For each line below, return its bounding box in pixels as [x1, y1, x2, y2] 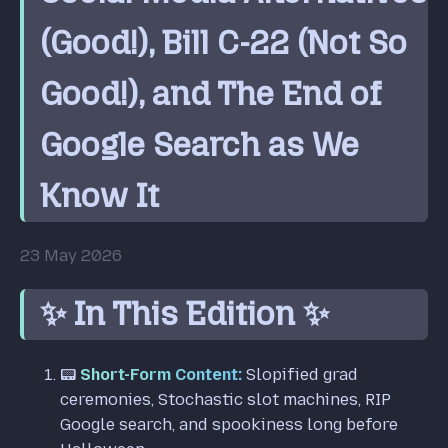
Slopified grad [242, 364, 358, 384]
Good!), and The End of [40, 74, 381, 113]
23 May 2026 [20, 246, 122, 266]
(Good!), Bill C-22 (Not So [40, 23, 407, 62]
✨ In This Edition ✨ [40, 295, 329, 334]
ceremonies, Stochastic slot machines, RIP [60, 389, 391, 409]
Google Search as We [40, 125, 359, 164]
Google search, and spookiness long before [60, 414, 398, 434]
